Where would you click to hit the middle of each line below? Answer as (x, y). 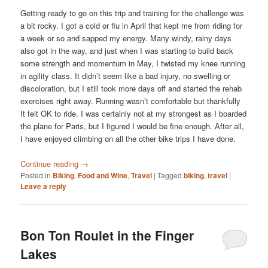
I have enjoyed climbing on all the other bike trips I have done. (128, 138)
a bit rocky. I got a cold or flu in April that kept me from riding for (132, 25)
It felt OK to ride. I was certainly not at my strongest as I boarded (134, 113)
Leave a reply (44, 186)
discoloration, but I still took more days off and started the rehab (131, 88)
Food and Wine (103, 175)
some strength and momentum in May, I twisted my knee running (133, 63)
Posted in (36, 175)
